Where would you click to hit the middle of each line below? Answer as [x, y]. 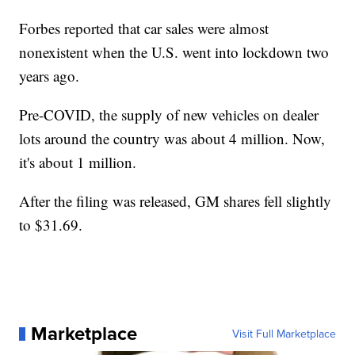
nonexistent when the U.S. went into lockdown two [174, 52]
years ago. [50, 76]
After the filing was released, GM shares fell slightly [176, 201]
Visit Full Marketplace [284, 334]
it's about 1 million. [78, 162]
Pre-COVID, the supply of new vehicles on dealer [169, 115]
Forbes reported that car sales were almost [144, 29]
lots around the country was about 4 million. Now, [172, 139]
